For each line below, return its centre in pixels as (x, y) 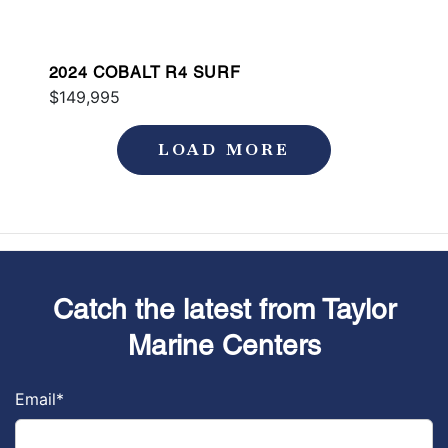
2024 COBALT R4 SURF (144, 72)
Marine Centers (224, 344)
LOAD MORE (224, 149)
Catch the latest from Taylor (224, 308)
